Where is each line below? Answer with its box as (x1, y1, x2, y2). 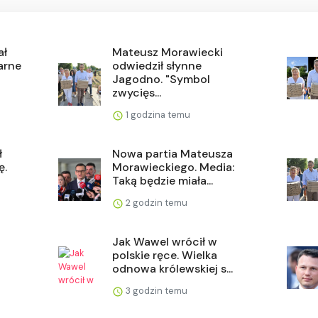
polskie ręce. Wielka (112, 247, 218, 263)
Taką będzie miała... (112, 172, 214, 188)
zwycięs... (112, 84, 162, 100)
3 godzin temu (124, 284, 188, 297)
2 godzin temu (124, 196, 188, 209)
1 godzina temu (124, 108, 191, 121)
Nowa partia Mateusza (112, 146, 234, 161)
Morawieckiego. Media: (112, 159, 235, 175)
